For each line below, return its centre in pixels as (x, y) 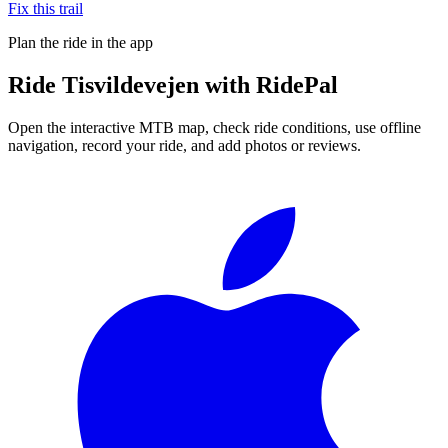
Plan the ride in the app (80, 42)
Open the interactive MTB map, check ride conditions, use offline (214, 127)
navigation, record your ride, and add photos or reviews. (184, 145)
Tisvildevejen (130, 84)
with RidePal (268, 84)
